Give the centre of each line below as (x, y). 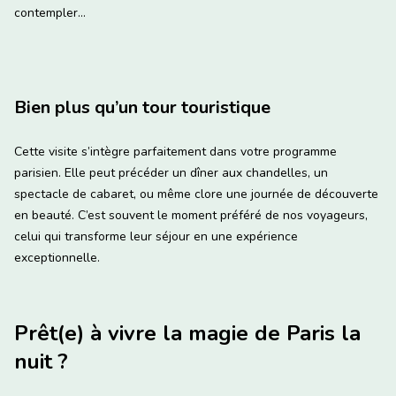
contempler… (50, 13)
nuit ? (41, 362)
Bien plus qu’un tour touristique (142, 108)
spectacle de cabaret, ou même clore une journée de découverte (196, 194)
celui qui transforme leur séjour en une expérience (156, 237)
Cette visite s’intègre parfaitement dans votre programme (175, 152)
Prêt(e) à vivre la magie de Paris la (187, 334)
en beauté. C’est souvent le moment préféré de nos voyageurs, (191, 216)
